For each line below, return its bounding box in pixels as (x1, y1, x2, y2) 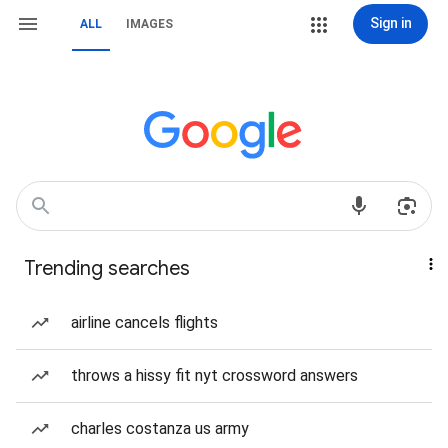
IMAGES (126, 17, 173, 31)
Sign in (369, 15, 412, 31)
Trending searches (24, 256, 190, 281)
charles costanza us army (71, 419, 249, 438)
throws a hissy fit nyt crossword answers (71, 366, 358, 385)
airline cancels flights (71, 313, 218, 332)
